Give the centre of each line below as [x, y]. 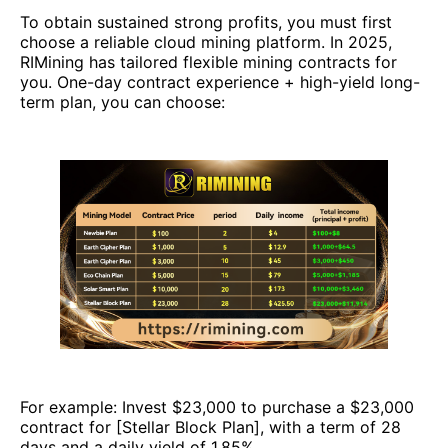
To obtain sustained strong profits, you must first [206, 22]
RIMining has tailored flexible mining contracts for [208, 62]
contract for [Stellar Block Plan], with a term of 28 [210, 426]
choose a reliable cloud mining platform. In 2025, [206, 42]
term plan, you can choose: [122, 102]
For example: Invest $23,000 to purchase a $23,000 [217, 406]
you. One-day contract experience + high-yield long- [220, 82]
